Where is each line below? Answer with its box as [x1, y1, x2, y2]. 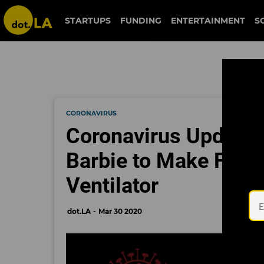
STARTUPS [65, 15, 111, 26]
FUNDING [120, 15, 162, 26]
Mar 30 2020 [98, 207, 142, 216]
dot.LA [67, 207, 91, 216]
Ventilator [66, 173, 159, 198]
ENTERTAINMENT [171, 15, 246, 26]
